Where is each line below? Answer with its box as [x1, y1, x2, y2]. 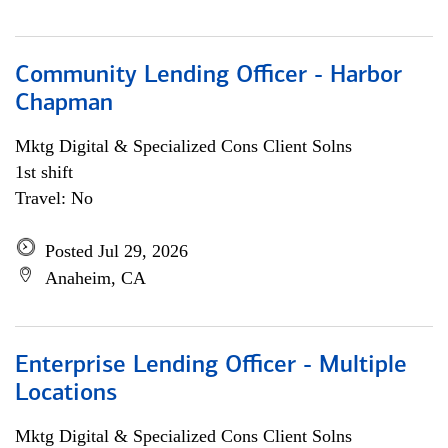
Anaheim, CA [45, 268, 146, 288]
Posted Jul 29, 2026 [45, 241, 188, 261]
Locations [15, 382, 117, 406]
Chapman [15, 92, 113, 116]
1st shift [15, 162, 73, 182]
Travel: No [15, 188, 93, 208]
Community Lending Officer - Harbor [15, 64, 402, 88]
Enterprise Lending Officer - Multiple [15, 354, 407, 378]
